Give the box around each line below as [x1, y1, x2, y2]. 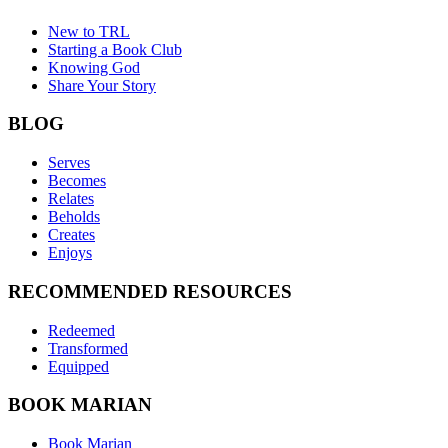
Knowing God [48, 58, 140, 76]
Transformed [48, 339, 128, 357]
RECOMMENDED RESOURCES [8, 280, 292, 302]
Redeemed [48, 321, 115, 339]
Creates [48, 226, 95, 244]
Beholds [48, 208, 100, 226]
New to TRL [48, 22, 130, 40]
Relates [48, 190, 94, 208]
